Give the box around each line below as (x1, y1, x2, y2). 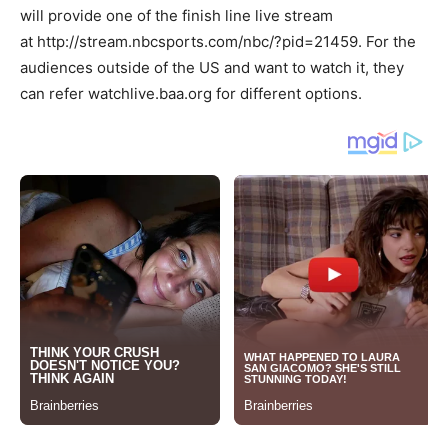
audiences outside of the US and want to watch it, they (20, 57, 404, 77)
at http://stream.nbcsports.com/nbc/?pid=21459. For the (20, 31, 416, 51)
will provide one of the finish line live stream (20, 5, 333, 25)
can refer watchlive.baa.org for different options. (20, 83, 362, 103)
